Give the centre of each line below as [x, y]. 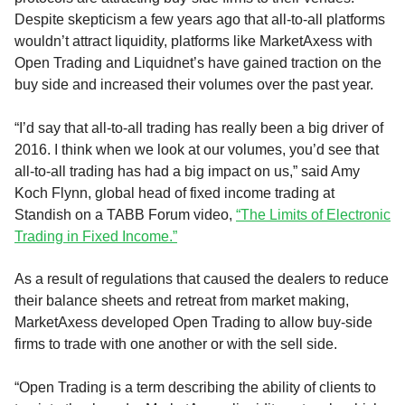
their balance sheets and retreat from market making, [182, 301]
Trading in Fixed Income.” [96, 236]
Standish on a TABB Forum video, [125, 214]
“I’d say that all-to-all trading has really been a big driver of [199, 127]
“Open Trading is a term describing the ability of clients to [195, 387]
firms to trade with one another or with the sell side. [176, 344]
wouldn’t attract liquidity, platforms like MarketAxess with [193, 42]
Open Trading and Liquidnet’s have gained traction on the [198, 63]
